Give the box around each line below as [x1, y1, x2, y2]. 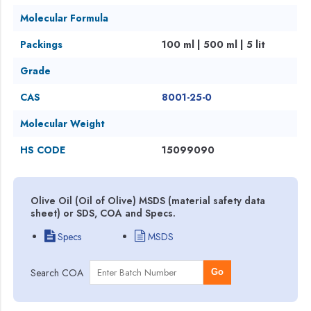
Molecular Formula [20, 10, 109, 25]
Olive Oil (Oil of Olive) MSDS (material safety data [31, 193, 266, 208]
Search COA [31, 265, 84, 280]
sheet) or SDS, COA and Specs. [31, 205, 176, 220]
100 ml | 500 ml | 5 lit [162, 37, 266, 51]
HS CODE [20, 142, 66, 157]
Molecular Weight [20, 116, 106, 131]
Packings [20, 37, 63, 51]
